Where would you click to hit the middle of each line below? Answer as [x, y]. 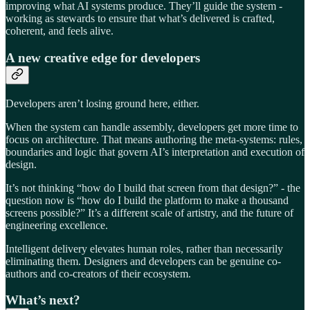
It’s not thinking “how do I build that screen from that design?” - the [153, 188]
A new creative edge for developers [103, 58]
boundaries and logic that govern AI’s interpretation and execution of [155, 152]
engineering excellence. [57, 225]
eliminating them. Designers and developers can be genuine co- [143, 261]
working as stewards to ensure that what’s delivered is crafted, [140, 19]
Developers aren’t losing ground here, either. [102, 103]
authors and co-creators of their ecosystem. [98, 273]
